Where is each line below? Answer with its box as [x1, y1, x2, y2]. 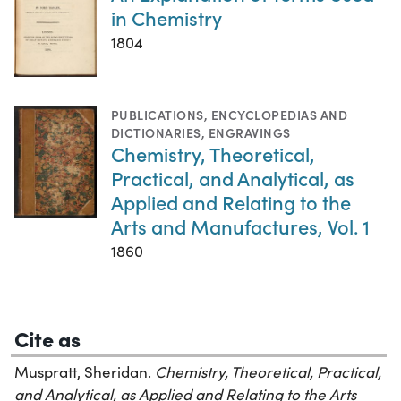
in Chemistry [111, 4, 222, 32]
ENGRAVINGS [208, 124, 291, 142]
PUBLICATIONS [111, 106, 204, 124]
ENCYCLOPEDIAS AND [210, 106, 348, 124]
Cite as [14, 323, 81, 354]
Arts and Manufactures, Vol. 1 [111, 212, 370, 241]
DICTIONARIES [111, 124, 201, 142]
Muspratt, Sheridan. [14, 362, 155, 383]
